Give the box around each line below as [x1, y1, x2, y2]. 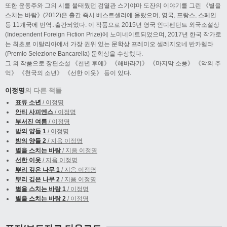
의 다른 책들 [25, 86, 62, 94]
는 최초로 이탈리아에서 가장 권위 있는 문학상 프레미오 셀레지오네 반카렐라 [5, 40, 213, 48]
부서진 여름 [15, 118, 47, 125]
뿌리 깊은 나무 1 [15, 166, 60, 173]
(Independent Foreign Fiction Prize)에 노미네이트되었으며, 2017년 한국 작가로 [5, 30, 221, 38]
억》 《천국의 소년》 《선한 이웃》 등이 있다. [5, 69, 131, 77]
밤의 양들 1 [15, 127, 46, 135]
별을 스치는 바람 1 [15, 185, 66, 193]
